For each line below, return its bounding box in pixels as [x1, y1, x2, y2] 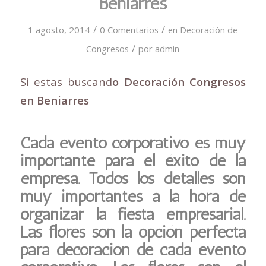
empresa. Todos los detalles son [20, 168, 246, 188]
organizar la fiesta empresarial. [20, 204, 246, 224]
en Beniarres [20, 92, 89, 107]
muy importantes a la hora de [20, 186, 246, 206]
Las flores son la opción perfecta [20, 221, 246, 242]
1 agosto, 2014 [28, 24, 91, 36]
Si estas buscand [20, 74, 112, 89]
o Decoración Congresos [112, 74, 246, 89]
